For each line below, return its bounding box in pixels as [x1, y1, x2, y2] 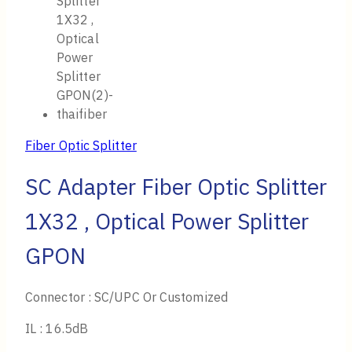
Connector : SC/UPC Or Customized [25, 289, 228, 306]
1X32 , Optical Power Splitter [25, 206, 309, 236]
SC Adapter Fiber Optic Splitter [25, 171, 327, 201]
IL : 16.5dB [25, 321, 88, 337]
